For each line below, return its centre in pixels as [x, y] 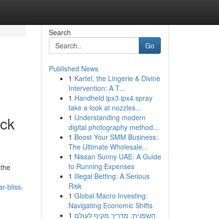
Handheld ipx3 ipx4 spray [113, 98]
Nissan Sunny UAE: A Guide [118, 156]
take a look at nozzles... [105, 108]
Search [60, 32]
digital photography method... [113, 127]
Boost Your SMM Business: [116, 137]
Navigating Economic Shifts [110, 205]
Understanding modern [110, 117]
